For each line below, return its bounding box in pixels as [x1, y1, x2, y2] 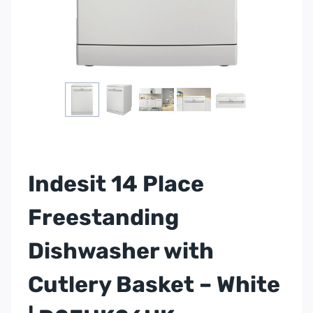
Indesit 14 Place [28, 170, 204, 197]
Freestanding [28, 203, 179, 231]
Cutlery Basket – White [28, 270, 280, 298]
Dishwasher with [28, 237, 214, 264]
